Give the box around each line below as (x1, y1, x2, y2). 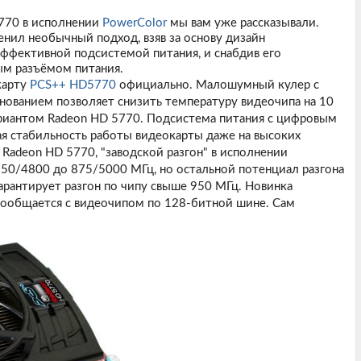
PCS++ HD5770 (29, 78, 116, 91)
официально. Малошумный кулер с (115, 78, 319, 91)
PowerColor (102, 16, 167, 29)
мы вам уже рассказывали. (166, 16, 319, 29)
